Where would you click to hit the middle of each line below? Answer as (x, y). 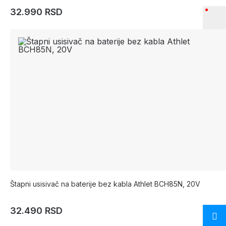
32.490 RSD (36, 211)
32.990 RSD (36, 12)
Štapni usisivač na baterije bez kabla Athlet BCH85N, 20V (105, 184)
